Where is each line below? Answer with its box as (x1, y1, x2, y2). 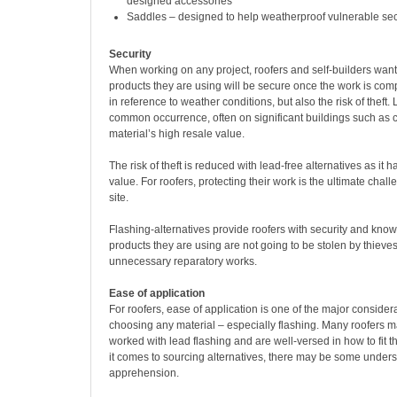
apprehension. (109, 367, 179, 379)
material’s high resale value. (109, 128, 245, 140)
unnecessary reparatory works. (109, 255, 257, 268)
